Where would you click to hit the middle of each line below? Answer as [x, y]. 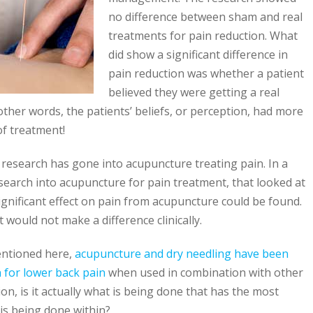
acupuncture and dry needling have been [182, 254]
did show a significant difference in [198, 55]
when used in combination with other [204, 273]
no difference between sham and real [205, 17]
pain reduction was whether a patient [206, 74]
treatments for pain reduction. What [203, 36]
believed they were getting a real [194, 93]
